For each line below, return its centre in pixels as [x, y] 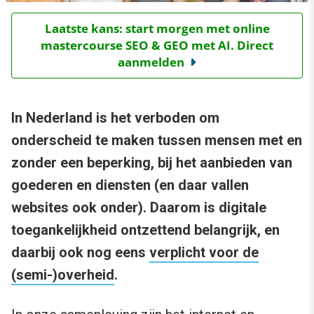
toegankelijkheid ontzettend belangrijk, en [145, 230]
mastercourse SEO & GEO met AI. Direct [157, 46]
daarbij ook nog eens [80, 253]
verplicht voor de [204, 253]
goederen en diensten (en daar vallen [130, 185]
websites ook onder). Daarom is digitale [139, 208]
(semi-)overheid [63, 275]
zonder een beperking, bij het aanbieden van [152, 163]
